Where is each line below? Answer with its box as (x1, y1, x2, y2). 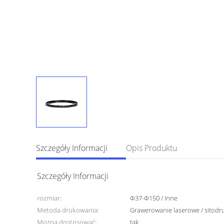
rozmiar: (37, 193, 61, 202)
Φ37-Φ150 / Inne (130, 193, 178, 202)
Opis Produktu (126, 142, 177, 153)
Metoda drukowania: (37, 205, 99, 214)
